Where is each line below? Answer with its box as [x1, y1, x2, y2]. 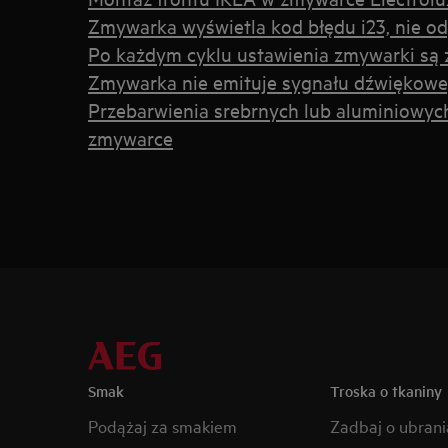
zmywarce [88, 125, 173, 150]
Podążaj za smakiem [88, 414, 237, 437]
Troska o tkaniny [329, 380, 442, 401]
